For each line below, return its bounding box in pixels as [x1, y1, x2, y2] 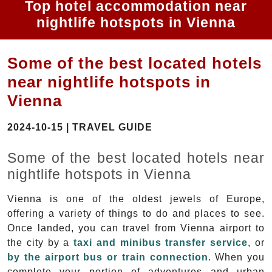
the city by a [7, 237, 74, 248]
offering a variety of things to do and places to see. [7, 208, 265, 219]
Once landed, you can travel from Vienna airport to [7, 223, 265, 234]
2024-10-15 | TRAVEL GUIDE [7, 122, 152, 133]
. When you [208, 252, 265, 263]
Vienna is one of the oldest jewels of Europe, [7, 194, 265, 205]
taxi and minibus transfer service [73, 237, 248, 248]
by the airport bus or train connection [7, 252, 208, 263]
